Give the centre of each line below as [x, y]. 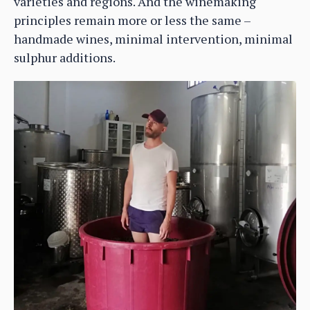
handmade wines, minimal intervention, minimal [153, 38]
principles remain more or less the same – [132, 20]
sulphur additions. [65, 57]
